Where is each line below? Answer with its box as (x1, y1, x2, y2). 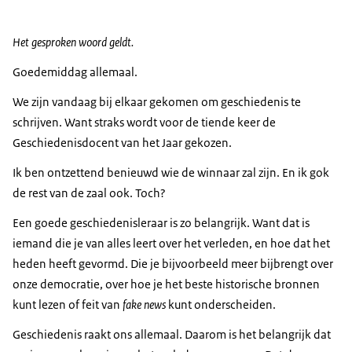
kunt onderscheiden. (166, 297, 276, 313)
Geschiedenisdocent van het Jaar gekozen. (13, 135, 232, 151)
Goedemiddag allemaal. (13, 64, 137, 80)
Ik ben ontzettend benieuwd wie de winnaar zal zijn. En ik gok (13, 165, 329, 181)
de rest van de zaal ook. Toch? (13, 185, 166, 201)
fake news (123, 297, 166, 313)
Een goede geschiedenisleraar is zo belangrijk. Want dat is (13, 215, 310, 231)
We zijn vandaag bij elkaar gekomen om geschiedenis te (13, 94, 301, 110)
